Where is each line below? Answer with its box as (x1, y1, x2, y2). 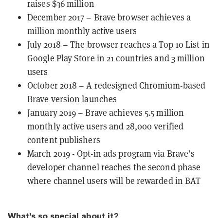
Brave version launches (27, 93, 117, 105)
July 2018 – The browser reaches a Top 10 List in (27, 38, 210, 50)
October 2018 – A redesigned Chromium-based (27, 79, 206, 91)
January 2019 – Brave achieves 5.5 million (27, 107, 184, 118)
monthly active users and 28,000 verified (27, 120, 184, 132)
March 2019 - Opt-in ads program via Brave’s (27, 147, 195, 159)
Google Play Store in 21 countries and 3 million (27, 52, 205, 64)
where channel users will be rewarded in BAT (27, 175, 201, 186)
